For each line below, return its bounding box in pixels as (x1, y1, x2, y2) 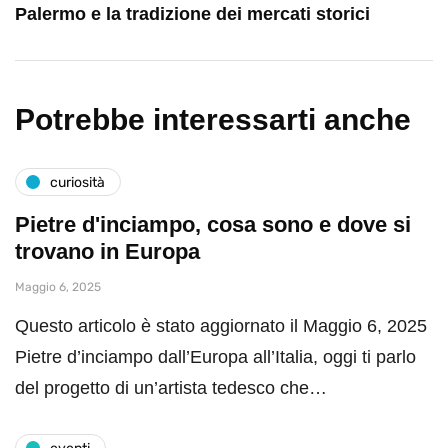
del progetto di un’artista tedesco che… (15, 378, 327, 399)
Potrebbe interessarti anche (15, 103, 411, 137)
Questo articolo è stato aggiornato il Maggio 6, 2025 (15, 316, 427, 337)
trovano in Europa (15, 239, 200, 265)
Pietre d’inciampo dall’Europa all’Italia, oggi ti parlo (15, 347, 416, 368)
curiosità (50, 173, 105, 191)
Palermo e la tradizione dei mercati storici (15, 4, 370, 25)
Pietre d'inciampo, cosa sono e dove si (15, 212, 411, 238)
